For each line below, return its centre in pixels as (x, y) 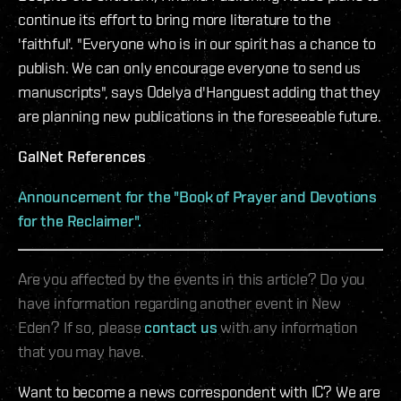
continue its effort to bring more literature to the (175, 19)
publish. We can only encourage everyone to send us (190, 67)
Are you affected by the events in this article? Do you (192, 278)
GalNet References (82, 156)
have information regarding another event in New (179, 303)
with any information (287, 327)
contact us (181, 327)
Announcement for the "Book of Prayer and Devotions (198, 196)
